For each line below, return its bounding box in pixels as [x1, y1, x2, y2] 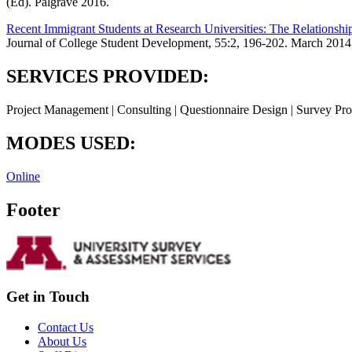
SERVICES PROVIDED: [6, 65, 209, 86]
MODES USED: [6, 132, 136, 153]
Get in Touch [6, 288, 90, 306]
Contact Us [38, 320, 93, 334]
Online [6, 169, 40, 183]
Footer [6, 199, 60, 220]
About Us [38, 334, 86, 348]
